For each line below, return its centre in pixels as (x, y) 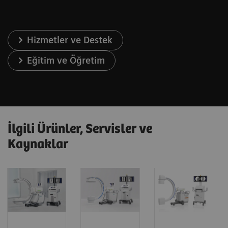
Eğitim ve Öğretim (66, 60)
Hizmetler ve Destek (70, 40)
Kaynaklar (38, 144)
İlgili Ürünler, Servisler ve (80, 129)
